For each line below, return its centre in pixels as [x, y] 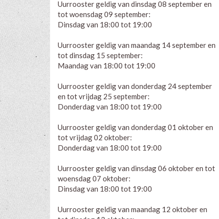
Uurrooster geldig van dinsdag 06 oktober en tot [136, 168]
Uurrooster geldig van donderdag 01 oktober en [135, 127]
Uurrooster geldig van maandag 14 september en [137, 45]
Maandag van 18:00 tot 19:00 [107, 65]
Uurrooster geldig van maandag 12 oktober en [132, 209]
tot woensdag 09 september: [104, 14]
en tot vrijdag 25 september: [104, 96]
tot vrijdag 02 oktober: [95, 137]
